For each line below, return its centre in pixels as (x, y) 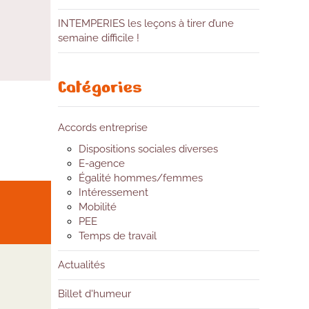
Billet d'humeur (94, 294)
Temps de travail (117, 236)
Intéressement (113, 193)
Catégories (100, 87)
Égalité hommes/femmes (140, 178)
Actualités (81, 265)
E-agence (101, 164)
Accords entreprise (102, 128)
